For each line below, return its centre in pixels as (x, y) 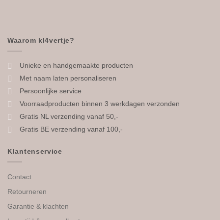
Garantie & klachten (38, 206)
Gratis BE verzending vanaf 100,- (71, 129)
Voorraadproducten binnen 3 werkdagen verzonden (100, 103)
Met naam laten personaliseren (68, 78)
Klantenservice (35, 151)
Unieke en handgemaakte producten (76, 65)
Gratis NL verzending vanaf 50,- (69, 116)
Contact (19, 177)
